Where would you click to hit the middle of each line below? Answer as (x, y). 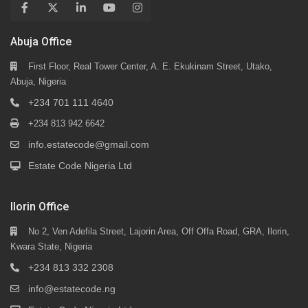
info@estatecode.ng (72, 288)
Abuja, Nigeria (38, 81)
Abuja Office (41, 41)
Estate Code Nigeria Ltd (80, 165)
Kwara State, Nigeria (52, 246)
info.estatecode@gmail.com (89, 144)
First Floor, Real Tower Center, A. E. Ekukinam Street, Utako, (151, 66)
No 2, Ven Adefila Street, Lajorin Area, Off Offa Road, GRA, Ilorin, (159, 231)
